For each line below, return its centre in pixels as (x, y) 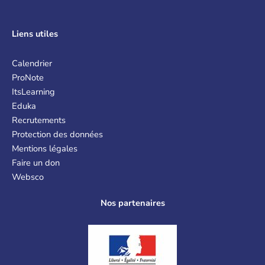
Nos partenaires (132, 203)
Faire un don (36, 162)
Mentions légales (45, 148)
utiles (46, 34)
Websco (28, 177)
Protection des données (57, 134)
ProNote (28, 77)
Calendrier (32, 63)
